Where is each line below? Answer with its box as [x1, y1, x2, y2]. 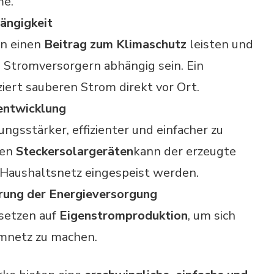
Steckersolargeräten [16, 143, 133, 160]
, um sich [188, 207, 235, 224]
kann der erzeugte [133, 143, 236, 160]
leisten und [187, 36, 253, 53]
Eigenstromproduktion [59, 207, 188, 224]
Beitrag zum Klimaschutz [44, 36, 187, 53]
